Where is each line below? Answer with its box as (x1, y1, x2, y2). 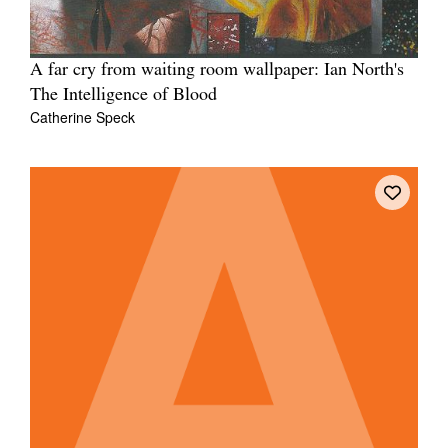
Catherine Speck (30, 106, 135, 127)
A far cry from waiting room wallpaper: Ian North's (30, 60, 404, 80)
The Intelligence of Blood (30, 85, 217, 105)
